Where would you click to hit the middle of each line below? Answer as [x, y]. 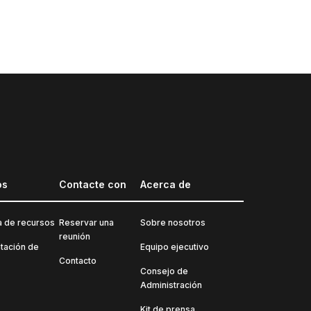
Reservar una [87, 223]
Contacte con [93, 185]
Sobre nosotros [173, 223]
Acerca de [166, 185]
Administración [171, 285]
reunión [75, 237]
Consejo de [165, 271]
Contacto [78, 261]
